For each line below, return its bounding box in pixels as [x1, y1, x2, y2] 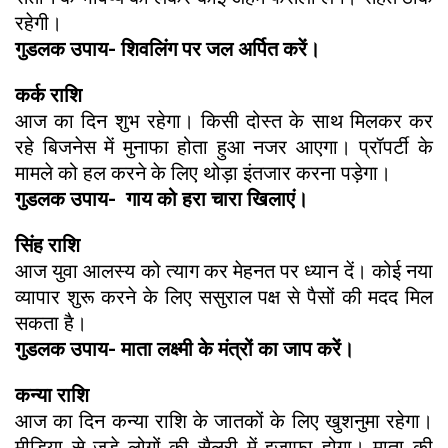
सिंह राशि [15, 232, 85, 257]
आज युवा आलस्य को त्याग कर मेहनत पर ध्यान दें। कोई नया [15, 258, 433, 283]
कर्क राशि [15, 82, 87, 107]
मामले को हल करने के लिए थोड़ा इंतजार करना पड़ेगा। [15, 160, 391, 185]
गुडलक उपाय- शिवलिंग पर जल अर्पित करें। [15, 36, 325, 61]
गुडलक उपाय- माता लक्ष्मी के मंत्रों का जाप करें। [15, 336, 359, 361]
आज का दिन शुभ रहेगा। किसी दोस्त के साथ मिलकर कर [15, 108, 433, 133]
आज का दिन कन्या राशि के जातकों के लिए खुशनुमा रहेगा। [15, 408, 433, 433]
